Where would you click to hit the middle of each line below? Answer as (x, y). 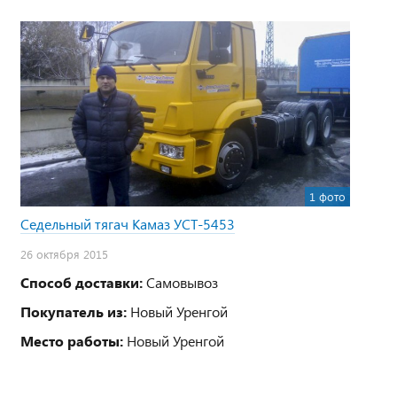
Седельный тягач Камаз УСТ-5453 (128, 224)
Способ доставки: (82, 283)
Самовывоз (180, 283)
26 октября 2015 (64, 255)
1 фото (327, 197)
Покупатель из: (74, 312)
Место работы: (72, 341)
